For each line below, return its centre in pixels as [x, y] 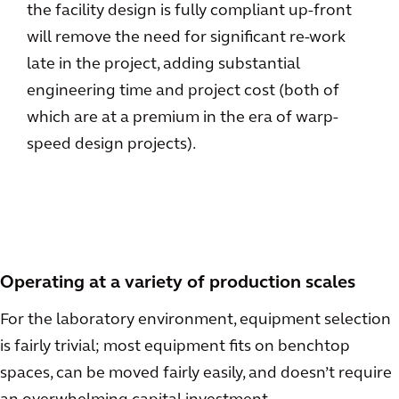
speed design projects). [111, 145]
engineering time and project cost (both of [183, 92]
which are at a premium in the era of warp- [183, 118]
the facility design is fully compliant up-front [189, 12]
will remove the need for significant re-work [186, 38]
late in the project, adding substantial [163, 65]
